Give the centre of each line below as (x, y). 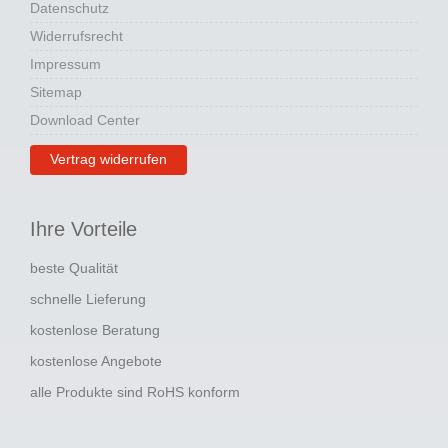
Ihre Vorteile (83, 229)
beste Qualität (76, 268)
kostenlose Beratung (97, 330)
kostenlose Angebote (98, 361)
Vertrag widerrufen (108, 159)
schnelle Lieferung (90, 299)
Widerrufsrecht (76, 36)
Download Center (85, 120)
